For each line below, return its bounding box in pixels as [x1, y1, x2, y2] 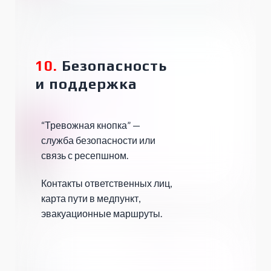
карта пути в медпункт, [41, 192, 140, 204]
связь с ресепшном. [41, 149, 128, 162]
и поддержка [35, 76, 137, 93]
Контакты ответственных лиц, [41, 177, 172, 189]
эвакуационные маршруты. [41, 207, 162, 220]
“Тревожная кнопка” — [41, 119, 140, 131]
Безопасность [57, 57, 168, 74]
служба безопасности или [41, 134, 157, 146]
